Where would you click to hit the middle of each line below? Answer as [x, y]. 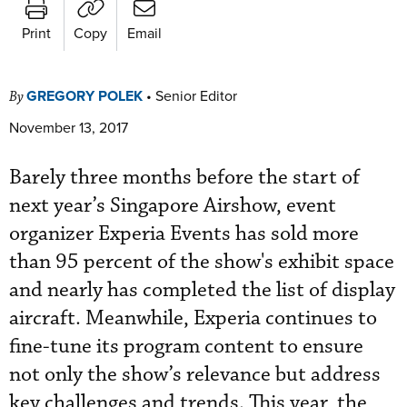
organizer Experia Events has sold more [184, 233]
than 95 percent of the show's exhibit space [202, 262]
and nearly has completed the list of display [202, 290]
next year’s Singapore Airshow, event [173, 205]
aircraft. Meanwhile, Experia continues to [193, 318]
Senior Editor [196, 95]
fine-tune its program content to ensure [186, 346]
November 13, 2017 [69, 127]
